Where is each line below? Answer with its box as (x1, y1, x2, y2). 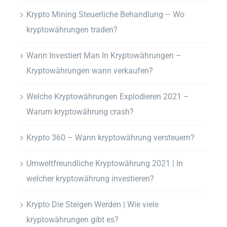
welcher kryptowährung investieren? (26, 173, 154, 183)
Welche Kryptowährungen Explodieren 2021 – (26, 91, 189, 101)
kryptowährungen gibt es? (26, 214, 119, 224)
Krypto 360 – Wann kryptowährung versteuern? (26, 132, 195, 142)
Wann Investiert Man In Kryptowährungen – (26, 50, 181, 60)
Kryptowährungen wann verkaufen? (26, 65, 153, 75)
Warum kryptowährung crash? (26, 106, 134, 117)
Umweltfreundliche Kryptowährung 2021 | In (26, 158, 183, 168)
